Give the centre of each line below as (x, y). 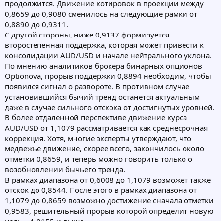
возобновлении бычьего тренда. (65, 169)
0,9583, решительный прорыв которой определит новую (109, 211)
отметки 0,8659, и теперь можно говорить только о (99, 159)
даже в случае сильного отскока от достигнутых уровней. (110, 107)
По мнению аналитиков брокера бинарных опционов (104, 66)
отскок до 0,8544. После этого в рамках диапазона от (101, 190)
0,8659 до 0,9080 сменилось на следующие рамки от (101, 14)
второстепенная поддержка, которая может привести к (104, 45)
